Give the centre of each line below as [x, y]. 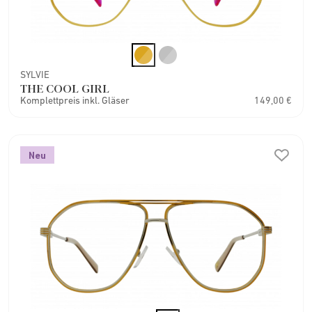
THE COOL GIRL [65, 88]
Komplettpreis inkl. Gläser [75, 100]
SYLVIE [35, 74]
